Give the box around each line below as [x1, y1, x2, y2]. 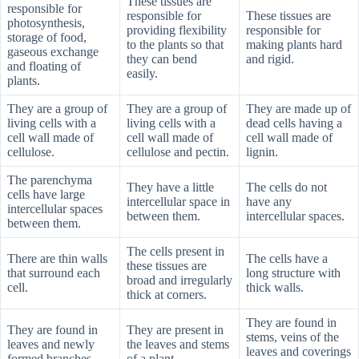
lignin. [246, 144, 281, 159]
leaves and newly [7, 337, 95, 351]
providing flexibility [127, 22, 227, 37]
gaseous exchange [7, 44, 99, 58]
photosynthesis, [7, 15, 85, 30]
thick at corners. [127, 287, 210, 301]
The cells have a [246, 251, 328, 265]
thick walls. [246, 280, 304, 294]
